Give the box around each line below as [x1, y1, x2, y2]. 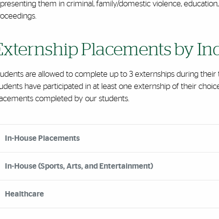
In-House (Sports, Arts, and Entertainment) [4, 162, 153, 170]
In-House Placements [4, 134, 80, 142]
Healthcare [4, 190, 44, 198]
